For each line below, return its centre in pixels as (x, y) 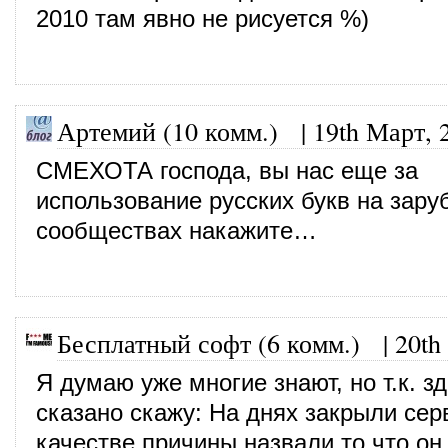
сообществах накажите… (176, 230)
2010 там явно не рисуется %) (202, 18)
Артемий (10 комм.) (167, 130)
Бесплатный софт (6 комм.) (208, 342)
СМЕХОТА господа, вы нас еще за (227, 170)
